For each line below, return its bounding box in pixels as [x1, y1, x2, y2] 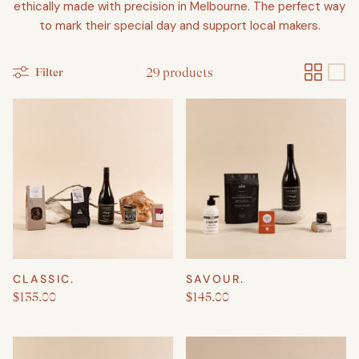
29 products [146, 65, 213, 80]
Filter [35, 65, 63, 79]
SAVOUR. [186, 272, 244, 287]
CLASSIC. [13, 272, 75, 287]
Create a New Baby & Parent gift [15, 140, 199, 155]
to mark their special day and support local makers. [38, 18, 321, 34]
